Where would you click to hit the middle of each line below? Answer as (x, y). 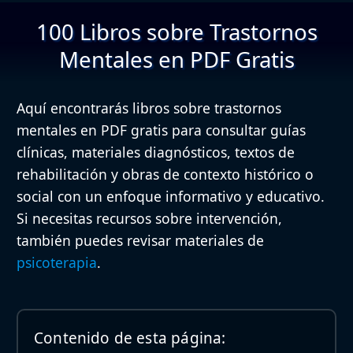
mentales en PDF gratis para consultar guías (161, 130)
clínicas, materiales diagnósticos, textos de (156, 152)
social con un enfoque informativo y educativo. (171, 196)
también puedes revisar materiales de (140, 240)
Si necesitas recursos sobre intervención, (149, 218)
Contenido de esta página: (130, 338)
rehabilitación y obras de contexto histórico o (165, 174)
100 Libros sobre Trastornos (176, 32)
